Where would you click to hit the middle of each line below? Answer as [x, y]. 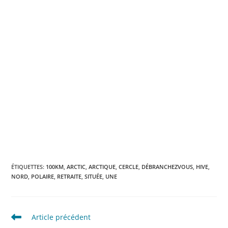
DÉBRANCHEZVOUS [167, 167]
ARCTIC [76, 167]
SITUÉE [94, 177]
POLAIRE [43, 177]
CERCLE [129, 167]
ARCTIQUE [102, 167]
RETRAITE [69, 177]
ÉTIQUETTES [27, 167]
